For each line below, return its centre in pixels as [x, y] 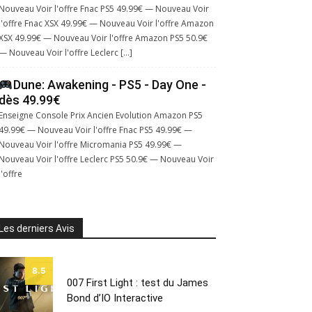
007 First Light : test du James [138, 282]
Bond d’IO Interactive [115, 298]
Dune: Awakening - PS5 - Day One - [109, 85]
